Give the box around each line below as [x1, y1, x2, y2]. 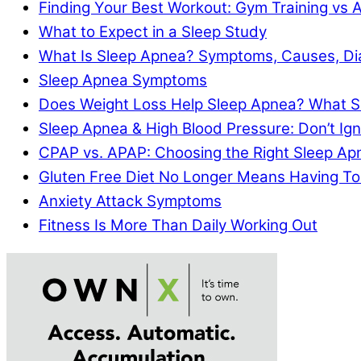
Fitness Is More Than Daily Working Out [39, 216, 317, 235]
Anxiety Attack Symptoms [39, 192, 222, 211]
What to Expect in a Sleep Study [39, 23, 267, 42]
